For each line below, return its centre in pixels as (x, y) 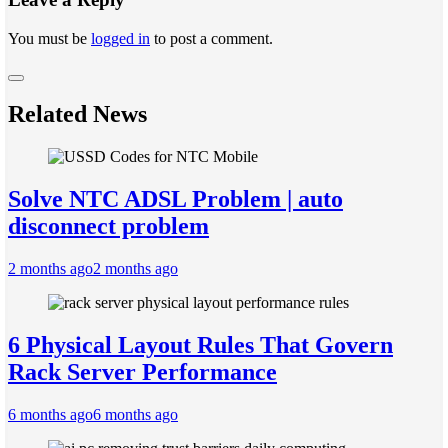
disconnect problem (108, 226)
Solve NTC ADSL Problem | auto (175, 199)
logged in (120, 38)
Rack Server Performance (142, 372)
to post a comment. (211, 38)
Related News (77, 114)
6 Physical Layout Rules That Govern (200, 345)
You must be (49, 38)
